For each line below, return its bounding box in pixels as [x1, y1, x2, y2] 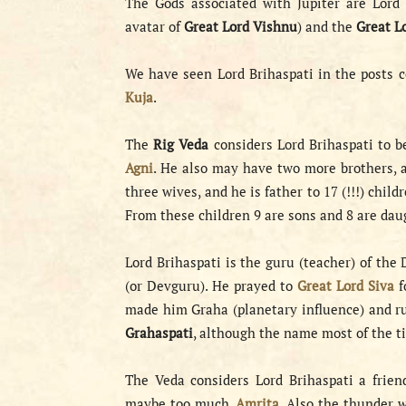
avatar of [125, 17, 184, 35]
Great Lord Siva [297, 276, 395, 295]
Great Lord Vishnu [184, 17, 297, 35]
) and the [297, 17, 356, 35]
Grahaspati [125, 324, 193, 342]
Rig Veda [153, 135, 209, 153]
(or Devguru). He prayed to [125, 276, 298, 295]
